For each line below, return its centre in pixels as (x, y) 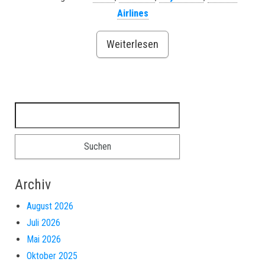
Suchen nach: (41, 110)
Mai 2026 (44, 239)
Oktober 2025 (52, 256)
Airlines (132, 13)
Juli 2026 (43, 223)
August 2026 (50, 206)
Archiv (33, 185)
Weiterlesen (132, 44)
